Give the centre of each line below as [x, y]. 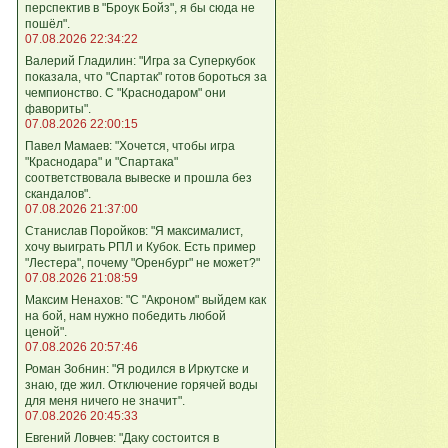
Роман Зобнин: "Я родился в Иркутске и [137, 368]
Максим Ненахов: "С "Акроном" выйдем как [145, 299]
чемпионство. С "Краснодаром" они [125, 92]
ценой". [46, 331]
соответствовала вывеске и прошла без [138, 177]
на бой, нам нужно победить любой [125, 315]
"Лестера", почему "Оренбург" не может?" [142, 262]
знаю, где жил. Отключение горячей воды [141, 384]
